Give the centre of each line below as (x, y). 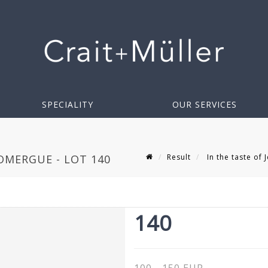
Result (179, 157)
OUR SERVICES (205, 105)
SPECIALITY (68, 105)
